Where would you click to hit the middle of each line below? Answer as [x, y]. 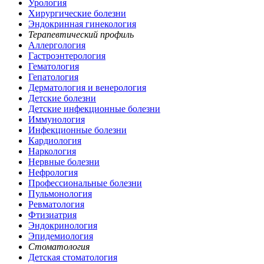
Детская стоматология [73, 258]
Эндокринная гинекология [82, 24]
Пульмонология [60, 194]
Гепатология [53, 77]
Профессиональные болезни [85, 183]
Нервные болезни [64, 162]
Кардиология [55, 141]
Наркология [52, 151]
